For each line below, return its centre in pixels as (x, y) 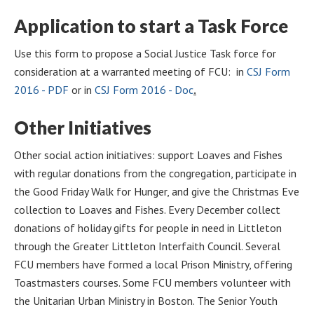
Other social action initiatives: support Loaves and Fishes (148, 155)
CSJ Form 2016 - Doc (144, 89)
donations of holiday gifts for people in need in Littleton (148, 227)
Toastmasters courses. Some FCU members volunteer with (152, 282)
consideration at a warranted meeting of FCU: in (130, 71)
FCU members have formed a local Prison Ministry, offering (153, 264)
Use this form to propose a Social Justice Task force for (145, 53)
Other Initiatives (83, 127)
